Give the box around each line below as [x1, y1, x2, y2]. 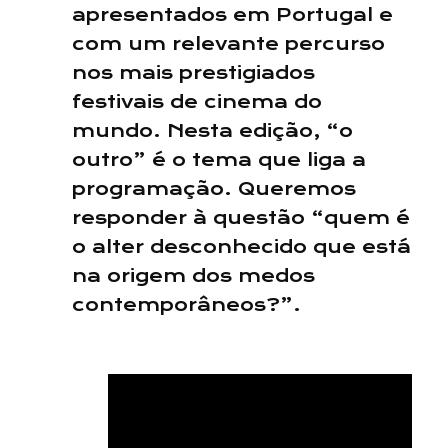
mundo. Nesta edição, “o [72, 120, 353, 142]
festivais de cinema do [72, 91, 322, 113]
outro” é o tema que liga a [72, 149, 366, 171]
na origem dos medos [72, 265, 315, 287]
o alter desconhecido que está [72, 236, 411, 258]
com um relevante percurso [72, 33, 385, 55]
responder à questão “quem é [72, 207, 410, 229]
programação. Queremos [72, 178, 356, 200]
